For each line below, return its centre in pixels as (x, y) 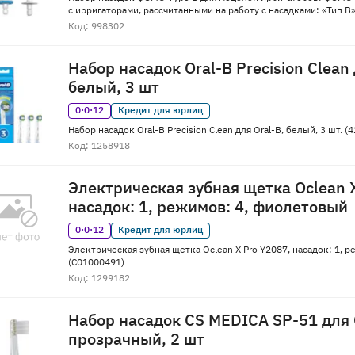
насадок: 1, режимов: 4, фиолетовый (208, 207)
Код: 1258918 (99, 146)
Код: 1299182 (99, 278)
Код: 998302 (96, 26)
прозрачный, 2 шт (136, 339)
